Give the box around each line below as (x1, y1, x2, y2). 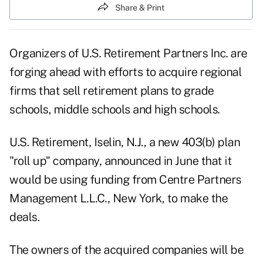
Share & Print (115, 2, 164, 12)
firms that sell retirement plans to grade (9, 84, 214, 98)
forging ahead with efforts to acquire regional (9, 65, 242, 80)
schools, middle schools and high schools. (9, 102, 220, 117)
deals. (9, 210, 39, 225)
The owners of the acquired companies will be (9, 243, 243, 257)
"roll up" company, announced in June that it (9, 154, 232, 168)
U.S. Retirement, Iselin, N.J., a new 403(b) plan (9, 135, 240, 150)
